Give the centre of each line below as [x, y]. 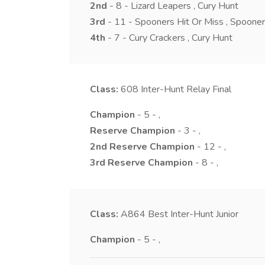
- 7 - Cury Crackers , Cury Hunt [169, 38]
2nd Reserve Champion [142, 147]
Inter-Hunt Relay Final [186, 89]
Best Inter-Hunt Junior [193, 214]
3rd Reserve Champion [141, 163]
